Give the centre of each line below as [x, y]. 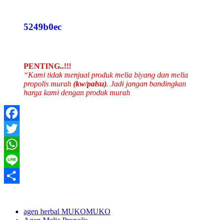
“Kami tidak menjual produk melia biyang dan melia [106, 75]
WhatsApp [21, 160]
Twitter [15, 144]
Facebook [19, 128]
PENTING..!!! [47, 66]
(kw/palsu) [89, 83]
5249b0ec [42, 27]
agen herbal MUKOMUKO [67, 211]
